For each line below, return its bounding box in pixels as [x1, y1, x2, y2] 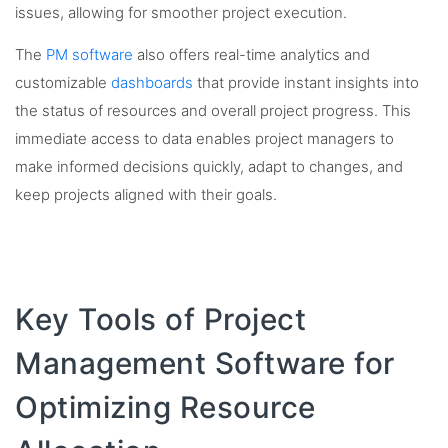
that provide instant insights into [193, 73, 419, 92]
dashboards [111, 73, 193, 92]
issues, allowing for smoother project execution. [15, 3, 347, 22]
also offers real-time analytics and [133, 45, 370, 64]
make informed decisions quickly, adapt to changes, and [15, 157, 403, 176]
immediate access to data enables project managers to [15, 129, 394, 148]
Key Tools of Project [15, 300, 306, 337]
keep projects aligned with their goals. [15, 185, 277, 204]
